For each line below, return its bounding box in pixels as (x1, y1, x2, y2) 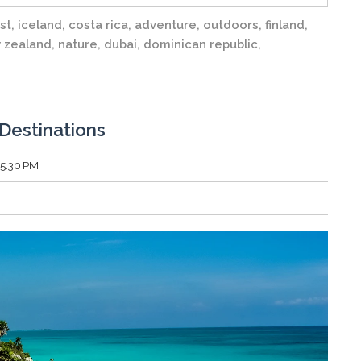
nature (58, 36, 98, 51)
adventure (135, 17, 197, 31)
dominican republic (143, 36, 258, 51)
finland (265, 17, 305, 31)
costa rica (68, 17, 128, 31)
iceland (18, 17, 62, 31)
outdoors (203, 17, 259, 31)
